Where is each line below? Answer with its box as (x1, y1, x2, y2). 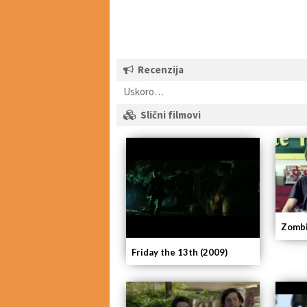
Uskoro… (123, 85, 164, 98)
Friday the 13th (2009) (132, 247, 228, 258)
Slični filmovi (140, 108, 201, 121)
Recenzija (138, 63, 184, 76)
